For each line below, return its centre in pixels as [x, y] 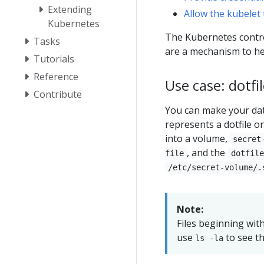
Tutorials [54, 59]
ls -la [209, 238]
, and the [207, 152]
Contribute [58, 94]
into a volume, [197, 138]
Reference [56, 76]
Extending [70, 9]
